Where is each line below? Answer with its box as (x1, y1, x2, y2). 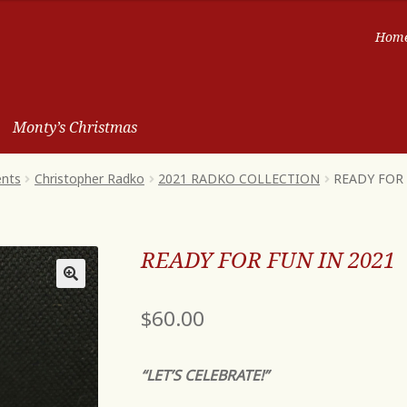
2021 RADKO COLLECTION (158, 170, 321, 188)
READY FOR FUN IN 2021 (140, 244, 395, 275)
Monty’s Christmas (12, 117, 137, 138)
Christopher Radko (34, 170, 144, 188)
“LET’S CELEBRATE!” (140, 364, 269, 385)
